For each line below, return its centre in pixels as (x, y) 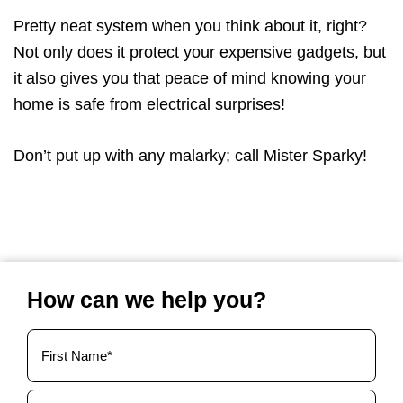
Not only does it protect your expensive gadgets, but (200, 52)
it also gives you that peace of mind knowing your (190, 78)
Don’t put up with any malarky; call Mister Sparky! (190, 156)
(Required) (56, 387)
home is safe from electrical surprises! (149, 104)
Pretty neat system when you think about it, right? (190, 26)
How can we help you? (147, 300)
